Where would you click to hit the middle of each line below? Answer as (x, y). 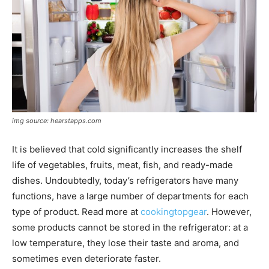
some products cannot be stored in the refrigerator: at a (130, 228)
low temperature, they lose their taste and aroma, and (125, 243)
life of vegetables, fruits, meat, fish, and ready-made (122, 165)
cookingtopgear (174, 212)
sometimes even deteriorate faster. (86, 259)
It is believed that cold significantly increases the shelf (127, 150)
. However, (229, 212)
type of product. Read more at (76, 212)
